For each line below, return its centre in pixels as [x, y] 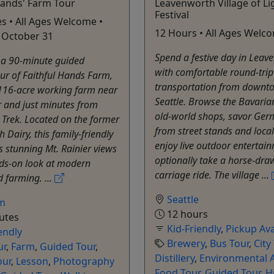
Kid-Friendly [194, 228]
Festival [172, 14]
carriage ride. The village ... [213, 175]
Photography [84, 261]
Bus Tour [229, 243]
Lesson [32, 261]
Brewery [186, 243]
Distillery [175, 258]
